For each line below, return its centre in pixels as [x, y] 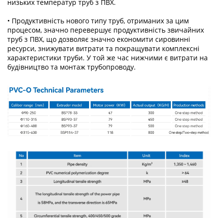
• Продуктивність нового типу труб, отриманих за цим [98, 21]
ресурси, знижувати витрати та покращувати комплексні [103, 49]
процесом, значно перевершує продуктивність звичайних [106, 30]
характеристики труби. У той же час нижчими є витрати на [108, 58]
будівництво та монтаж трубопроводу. [72, 67]
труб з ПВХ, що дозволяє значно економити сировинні [99, 39]
